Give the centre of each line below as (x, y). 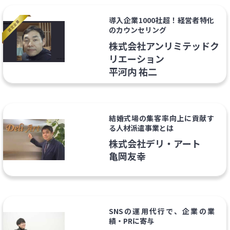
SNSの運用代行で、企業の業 (161, 211)
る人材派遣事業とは (141, 128)
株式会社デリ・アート (155, 143)
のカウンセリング (137, 30)
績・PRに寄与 (131, 221)
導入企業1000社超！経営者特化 (161, 20)
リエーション (136, 58)
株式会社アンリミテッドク (164, 45)
